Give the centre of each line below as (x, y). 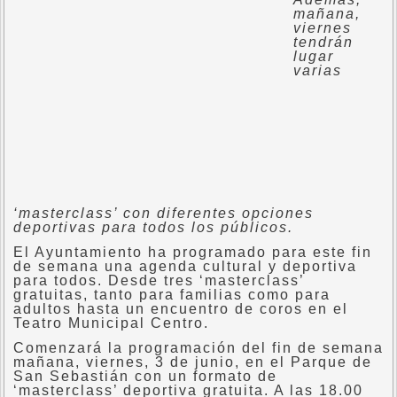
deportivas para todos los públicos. (153, 227)
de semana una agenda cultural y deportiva (185, 266)
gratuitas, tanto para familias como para (172, 295)
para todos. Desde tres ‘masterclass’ (159, 280)
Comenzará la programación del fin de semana (198, 348)
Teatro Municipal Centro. (122, 323)
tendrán (323, 42)
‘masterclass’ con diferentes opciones (163, 213)
